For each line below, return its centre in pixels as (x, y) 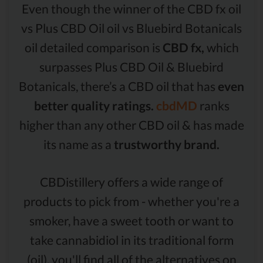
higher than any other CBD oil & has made (131, 124)
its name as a (79, 144)
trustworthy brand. (167, 144)
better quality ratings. (94, 105)
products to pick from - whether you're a (131, 201)
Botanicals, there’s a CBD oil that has (118, 86)
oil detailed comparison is (93, 47)
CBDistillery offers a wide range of (131, 181)
